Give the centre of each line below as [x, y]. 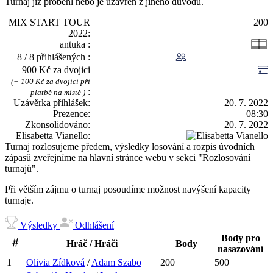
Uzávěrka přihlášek [51, 103]
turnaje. [19, 200]
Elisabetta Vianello [52, 136]
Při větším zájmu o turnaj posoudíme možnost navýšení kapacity [128, 190]
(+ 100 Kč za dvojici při [51, 82]
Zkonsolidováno [56, 125]
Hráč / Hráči [92, 244]
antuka [74, 44]
